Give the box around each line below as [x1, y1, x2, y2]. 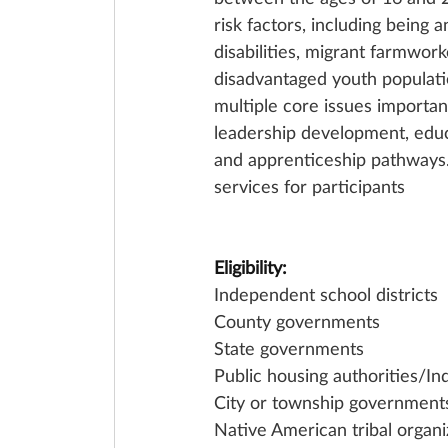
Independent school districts [214, 283, 438, 305]
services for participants [214, 175, 405, 197]
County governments [214, 310, 380, 332]
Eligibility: [214, 256, 287, 278]
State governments [214, 337, 364, 359]
